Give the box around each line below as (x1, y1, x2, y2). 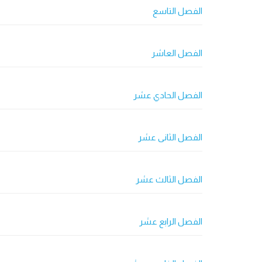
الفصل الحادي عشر (133, 90, 202, 100)
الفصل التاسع (153, 6, 202, 16)
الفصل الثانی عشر (138, 132, 202, 142)
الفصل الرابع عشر (139, 216, 202, 226)
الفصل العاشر (151, 48, 202, 58)
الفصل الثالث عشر (136, 174, 202, 184)
